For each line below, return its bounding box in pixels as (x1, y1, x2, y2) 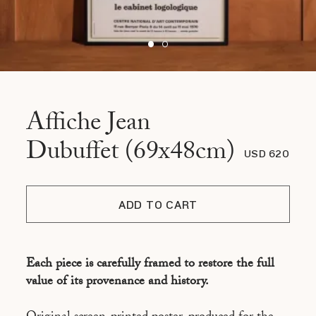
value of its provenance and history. (26, 272, 209, 294)
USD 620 (243, 147, 290, 160)
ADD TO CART (118, 198, 198, 212)
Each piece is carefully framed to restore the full (26, 254, 275, 276)
